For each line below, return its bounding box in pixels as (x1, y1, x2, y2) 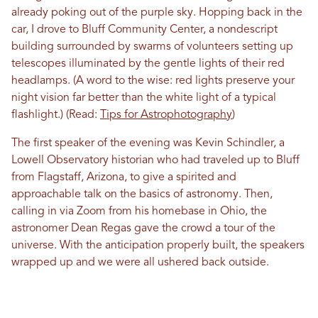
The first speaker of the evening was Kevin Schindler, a (11, 137, 285, 149)
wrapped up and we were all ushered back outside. (11, 256, 269, 268)
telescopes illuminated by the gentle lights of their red (11, 57, 285, 70)
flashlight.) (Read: (11, 109, 100, 121)
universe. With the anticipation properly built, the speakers (11, 239, 305, 251)
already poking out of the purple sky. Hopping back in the (11, 6, 302, 18)
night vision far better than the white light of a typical (11, 92, 276, 104)
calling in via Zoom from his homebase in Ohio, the (11, 205, 267, 217)
